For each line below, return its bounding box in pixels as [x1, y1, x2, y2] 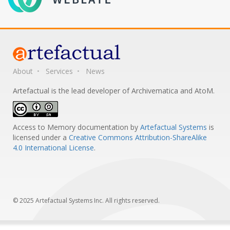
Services [46, 66, 73, 76]
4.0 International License [13, 143, 94, 153]
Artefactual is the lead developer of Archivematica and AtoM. [13, 86, 215, 96]
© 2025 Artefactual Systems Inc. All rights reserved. [13, 196, 160, 205]
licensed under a [13, 132, 69, 143]
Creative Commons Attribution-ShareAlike [69, 132, 207, 143]
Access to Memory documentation [13, 122, 128, 132]
